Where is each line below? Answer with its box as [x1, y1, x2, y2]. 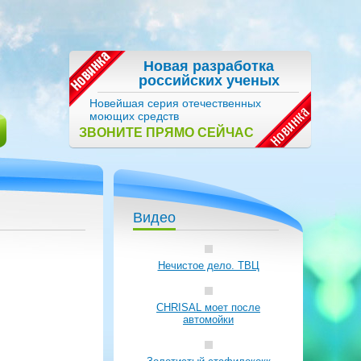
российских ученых [138, 73, 280, 89]
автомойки [183, 313, 234, 326]
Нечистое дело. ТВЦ [157, 259, 259, 272]
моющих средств [89, 110, 179, 122]
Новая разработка [143, 58, 274, 74]
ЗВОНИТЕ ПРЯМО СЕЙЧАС [79, 126, 254, 139]
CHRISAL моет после [156, 301, 260, 313]
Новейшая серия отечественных [89, 97, 261, 110]
